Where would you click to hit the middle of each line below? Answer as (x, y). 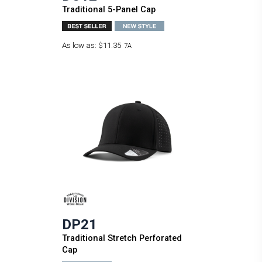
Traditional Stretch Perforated (122, 238)
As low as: (80, 46)
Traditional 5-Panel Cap (108, 10)
